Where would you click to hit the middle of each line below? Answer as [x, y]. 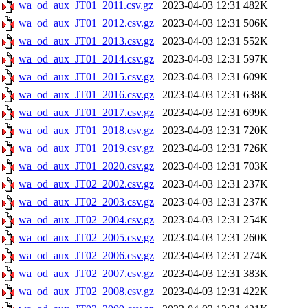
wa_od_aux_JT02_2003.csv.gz [86, 202]
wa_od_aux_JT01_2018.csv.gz [86, 130]
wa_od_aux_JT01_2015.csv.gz [86, 77]
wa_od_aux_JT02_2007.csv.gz [86, 273]
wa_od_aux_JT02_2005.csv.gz [86, 238]
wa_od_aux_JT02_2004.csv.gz [86, 220]
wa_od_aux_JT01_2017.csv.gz [86, 112]
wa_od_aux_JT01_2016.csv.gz [86, 95]
